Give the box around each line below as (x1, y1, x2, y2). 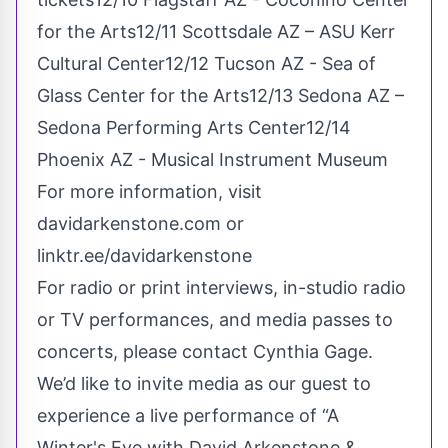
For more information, (37, 180, 228, 202)
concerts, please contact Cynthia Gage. (37, 340, 373, 362)
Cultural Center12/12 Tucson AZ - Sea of (37, 52, 376, 74)
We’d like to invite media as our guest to (37, 372, 371, 394)
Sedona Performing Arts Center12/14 (37, 116, 351, 138)
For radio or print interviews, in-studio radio (37, 276, 406, 298)
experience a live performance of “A (37, 404, 339, 426)
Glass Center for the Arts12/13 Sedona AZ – (37, 84, 404, 106)
